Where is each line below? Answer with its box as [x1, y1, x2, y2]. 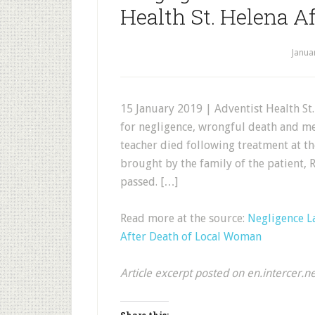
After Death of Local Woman [120, 230, 262, 243]
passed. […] [120, 175, 178, 188]
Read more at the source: [120, 212, 247, 225]
